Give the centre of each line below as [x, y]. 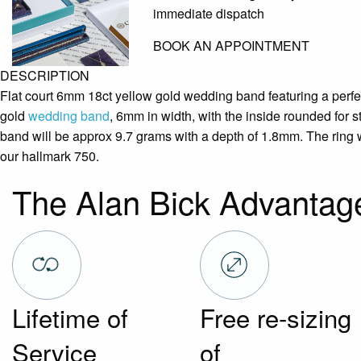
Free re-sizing [275, 317]
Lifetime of [70, 317]
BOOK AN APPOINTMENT [231, 45]
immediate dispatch [208, 13]
